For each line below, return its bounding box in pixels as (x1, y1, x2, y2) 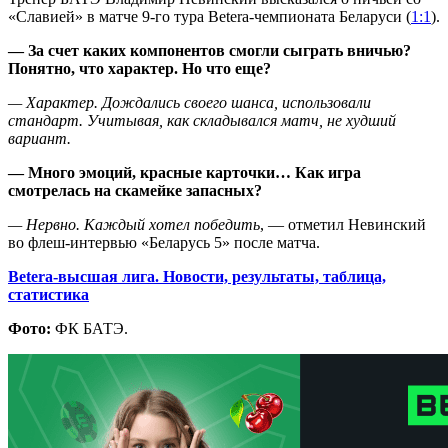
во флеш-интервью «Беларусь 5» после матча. (8, 233, 320, 251)
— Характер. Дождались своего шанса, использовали (8, 93, 371, 111)
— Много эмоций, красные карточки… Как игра (8, 163, 361, 181)
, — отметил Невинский (260, 215, 426, 233)
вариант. (8, 129, 71, 147)
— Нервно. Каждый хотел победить (8, 215, 260, 233)
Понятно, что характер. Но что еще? (8, 59, 271, 77)
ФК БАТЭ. (51, 319, 128, 337)
